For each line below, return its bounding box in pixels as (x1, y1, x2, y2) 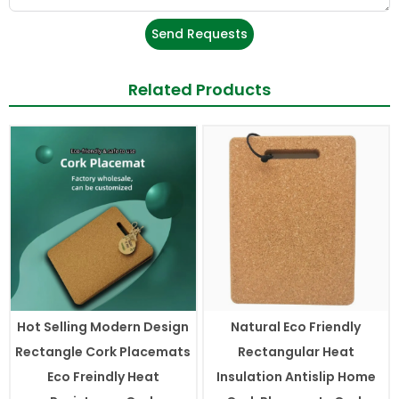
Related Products (128, 77, 271, 101)
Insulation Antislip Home (216, 368, 376, 387)
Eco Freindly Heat (46, 368, 159, 387)
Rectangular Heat (237, 343, 354, 362)
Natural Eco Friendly (231, 318, 362, 337)
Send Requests (151, 24, 248, 43)
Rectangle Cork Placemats (15, 343, 191, 362)
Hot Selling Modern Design (17, 318, 190, 337)
